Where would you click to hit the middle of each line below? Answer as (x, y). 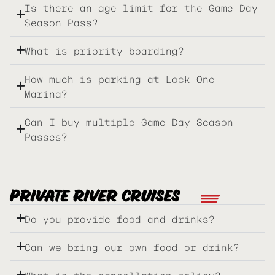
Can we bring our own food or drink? (132, 246)
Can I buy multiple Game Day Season (129, 121)
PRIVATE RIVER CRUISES (95, 196)
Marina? (46, 93)
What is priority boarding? (104, 50)
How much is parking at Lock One (120, 78)
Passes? (46, 136)
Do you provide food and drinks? (120, 218)
